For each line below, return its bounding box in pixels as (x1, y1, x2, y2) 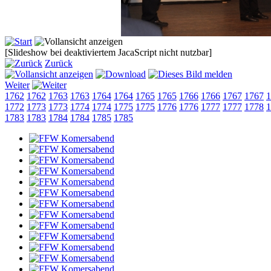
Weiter (5, 79, 30, 90)
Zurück (45, 57, 73, 68)
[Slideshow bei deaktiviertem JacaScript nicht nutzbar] (5, 47, 212, 57)
